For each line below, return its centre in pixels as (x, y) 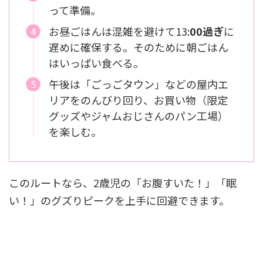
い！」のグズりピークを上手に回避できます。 (119, 200)
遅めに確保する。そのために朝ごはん (139, 47)
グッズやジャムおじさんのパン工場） (139, 116)
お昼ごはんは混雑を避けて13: (119, 31)
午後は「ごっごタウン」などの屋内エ (139, 84)
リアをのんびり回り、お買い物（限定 (138, 100)
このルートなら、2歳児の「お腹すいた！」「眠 (123, 182)
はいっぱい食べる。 (96, 63)
